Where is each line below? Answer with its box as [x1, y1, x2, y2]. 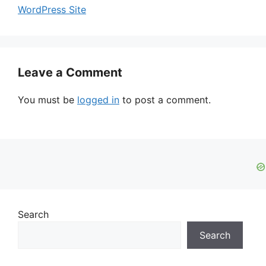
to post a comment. [119, 94, 211, 106]
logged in [77, 94, 119, 106]
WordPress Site [18, 4, 86, 16]
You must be [18, 94, 77, 106]
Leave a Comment [18, 65, 122, 80]
